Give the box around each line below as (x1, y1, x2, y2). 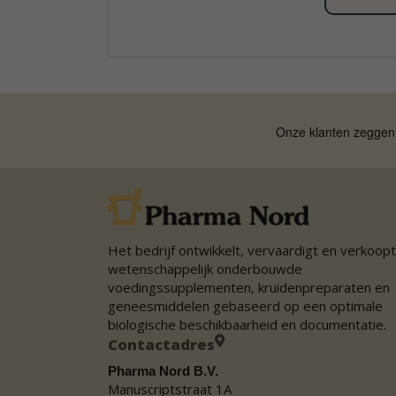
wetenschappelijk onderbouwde (108, 260, 302, 278)
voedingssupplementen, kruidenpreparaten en (108, 278, 390, 297)
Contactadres (108, 334, 215, 355)
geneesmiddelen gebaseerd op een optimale (108, 297, 383, 316)
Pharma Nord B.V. (108, 362, 218, 378)
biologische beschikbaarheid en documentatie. (108, 316, 386, 334)
